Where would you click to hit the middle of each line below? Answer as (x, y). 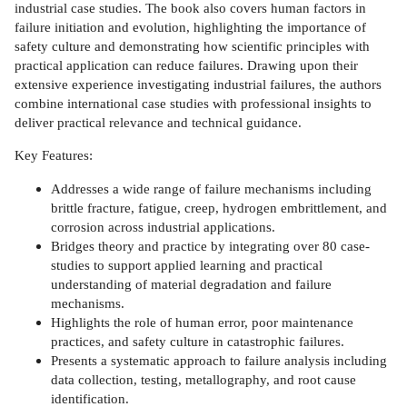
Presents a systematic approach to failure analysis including (219, 360)
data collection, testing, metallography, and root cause (203, 379)
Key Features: (54, 155)
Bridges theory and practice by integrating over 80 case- (210, 245)
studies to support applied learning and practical (187, 264)
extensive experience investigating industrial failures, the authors (198, 84)
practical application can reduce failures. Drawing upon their (186, 65)
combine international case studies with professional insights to (193, 103)
